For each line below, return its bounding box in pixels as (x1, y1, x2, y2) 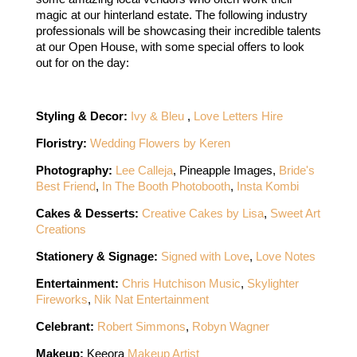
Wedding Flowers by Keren (89, 137, 230, 150)
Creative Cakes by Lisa (141, 207, 264, 220)
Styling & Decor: (35, 110, 131, 123)
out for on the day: (35, 57, 132, 69)
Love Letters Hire (193, 110, 283, 123)
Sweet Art (269, 207, 320, 220)
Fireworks (35, 293, 88, 306)
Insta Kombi (236, 180, 299, 193)
